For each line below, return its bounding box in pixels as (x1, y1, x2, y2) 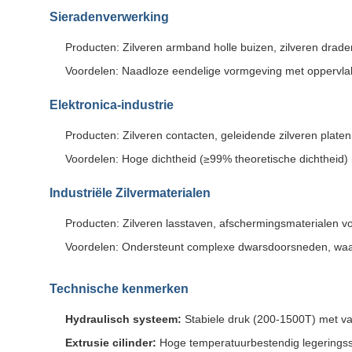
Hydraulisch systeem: (65, 313, 181, 325)
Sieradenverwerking (49, 10, 169, 24)
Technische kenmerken (49, 282, 189, 295)
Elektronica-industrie (49, 98, 174, 112)
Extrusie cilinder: (65, 336, 156, 349)
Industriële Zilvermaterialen (49, 186, 211, 200)
